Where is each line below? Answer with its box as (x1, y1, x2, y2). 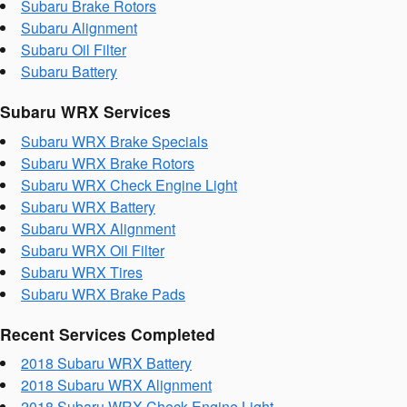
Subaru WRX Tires (21, 261, 143, 283)
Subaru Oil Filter (21, 39, 126, 60)
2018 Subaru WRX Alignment (21, 374, 212, 395)
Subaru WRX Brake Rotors (21, 152, 194, 174)
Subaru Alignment (21, 17, 137, 38)
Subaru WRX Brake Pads (21, 283, 185, 304)
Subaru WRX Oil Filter (21, 239, 164, 261)
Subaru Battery (21, 61, 117, 82)
